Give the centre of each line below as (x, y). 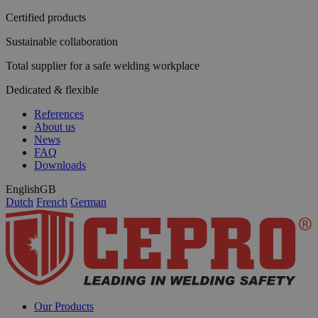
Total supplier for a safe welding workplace (103, 66)
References (59, 114)
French (52, 202)
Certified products (46, 17)
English (23, 189)
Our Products (64, 306)
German (88, 202)
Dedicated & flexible (52, 90)
